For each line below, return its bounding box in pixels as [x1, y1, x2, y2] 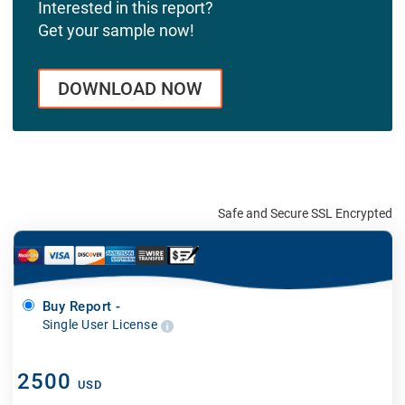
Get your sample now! [38, 20, 194, 40]
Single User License [42, 317, 161, 333]
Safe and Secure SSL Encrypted [218, 206, 392, 221]
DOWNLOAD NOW [58, 77, 202, 99]
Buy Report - [42, 298, 121, 316]
